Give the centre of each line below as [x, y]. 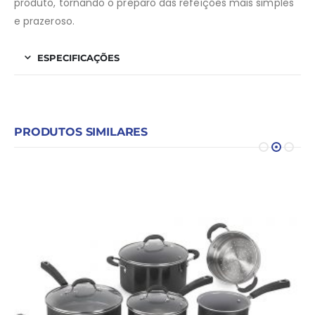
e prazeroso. [44, 21]
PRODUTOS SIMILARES [81, 132]
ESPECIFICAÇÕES [78, 58]
